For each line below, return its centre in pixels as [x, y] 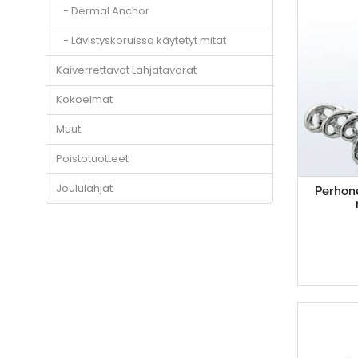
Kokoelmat [84, 100]
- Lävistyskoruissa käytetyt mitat [141, 41]
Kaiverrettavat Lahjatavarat [126, 70]
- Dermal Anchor [103, 11]
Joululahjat [84, 189]
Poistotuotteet [92, 159]
